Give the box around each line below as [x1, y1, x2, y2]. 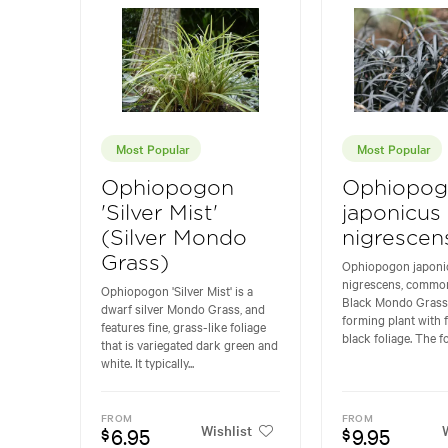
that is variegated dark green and [101, 334, 278, 353]
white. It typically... [101, 352, 194, 371]
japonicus [341, 202, 441, 224]
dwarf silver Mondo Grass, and [101, 298, 265, 317]
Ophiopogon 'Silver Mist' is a [101, 280, 253, 299]
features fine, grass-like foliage [101, 316, 266, 335]
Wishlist [200, 420, 252, 441]
